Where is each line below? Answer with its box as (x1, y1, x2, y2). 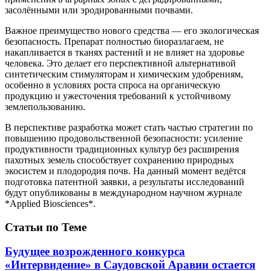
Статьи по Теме (5, 220, 87, 233)
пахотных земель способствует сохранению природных (5, 154, 234, 165)
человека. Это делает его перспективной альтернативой (5, 57, 236, 68)
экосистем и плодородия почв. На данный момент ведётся (5, 165, 246, 176)
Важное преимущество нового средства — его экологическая (5, 25, 259, 36)
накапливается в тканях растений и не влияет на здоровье (5, 47, 244, 57)
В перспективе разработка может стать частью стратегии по (5, 122, 253, 132)
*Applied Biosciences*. (5, 198, 96, 209)
